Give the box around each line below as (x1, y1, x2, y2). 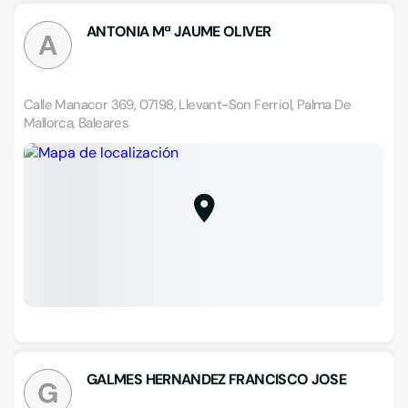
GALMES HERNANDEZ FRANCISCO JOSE (87, 370, 347, 389)
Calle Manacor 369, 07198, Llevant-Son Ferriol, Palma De (24, 96, 351, 114)
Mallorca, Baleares (24, 114, 129, 132)
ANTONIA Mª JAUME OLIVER (87, 22, 271, 41)
